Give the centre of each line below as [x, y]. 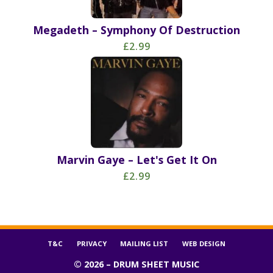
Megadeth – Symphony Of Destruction [136, 30]
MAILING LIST [144, 244]
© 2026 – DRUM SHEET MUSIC [136, 264]
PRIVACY [91, 244]
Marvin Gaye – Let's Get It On [136, 159]
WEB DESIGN [204, 244]
